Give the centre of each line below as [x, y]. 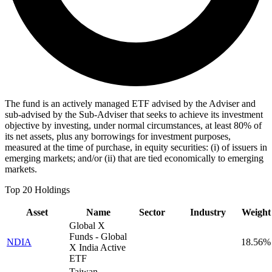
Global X [87, 225]
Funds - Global [98, 236]
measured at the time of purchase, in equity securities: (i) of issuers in [136, 147]
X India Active [97, 247]
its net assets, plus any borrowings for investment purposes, [118, 136]
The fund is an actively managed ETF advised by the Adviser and [130, 103]
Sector [152, 212]
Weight [256, 212]
